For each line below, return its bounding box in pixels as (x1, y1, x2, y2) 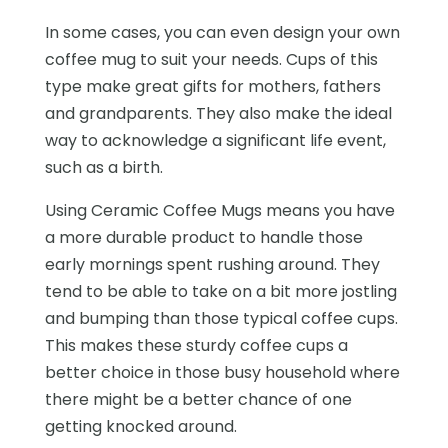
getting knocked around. (44, 414, 237, 438)
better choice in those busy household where (44, 360, 400, 384)
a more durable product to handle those (44, 225, 363, 249)
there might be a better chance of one (44, 387, 352, 411)
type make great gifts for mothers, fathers (44, 74, 381, 98)
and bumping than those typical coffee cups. (44, 306, 398, 330)
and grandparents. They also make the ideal (44, 101, 392, 125)
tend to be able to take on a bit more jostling (44, 279, 397, 303)
